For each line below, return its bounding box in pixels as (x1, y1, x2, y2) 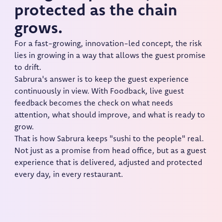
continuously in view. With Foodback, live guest (14, 88, 184, 96)
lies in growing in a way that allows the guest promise (14, 52, 206, 60)
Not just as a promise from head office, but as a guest (14, 147, 207, 156)
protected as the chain (14, 3, 178, 20)
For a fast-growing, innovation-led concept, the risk (14, 40, 202, 49)
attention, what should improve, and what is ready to (14, 111, 206, 120)
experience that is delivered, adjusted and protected (14, 159, 203, 167)
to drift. (14, 64, 42, 72)
